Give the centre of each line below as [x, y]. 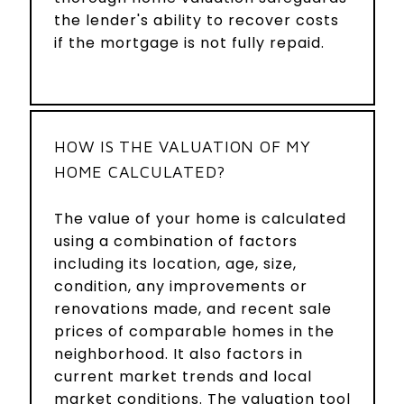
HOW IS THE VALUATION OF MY [183, 146]
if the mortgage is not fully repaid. [189, 42]
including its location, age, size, [175, 263]
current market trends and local [183, 376]
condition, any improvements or [181, 286]
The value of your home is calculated [200, 218]
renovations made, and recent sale [193, 308]
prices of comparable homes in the [194, 331]
